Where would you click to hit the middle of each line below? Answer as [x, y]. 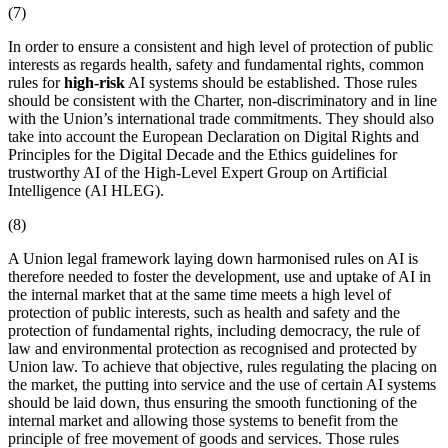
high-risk [94, 82]
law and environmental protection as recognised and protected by [212, 348]
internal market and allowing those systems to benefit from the [203, 420]
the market [41, 384]
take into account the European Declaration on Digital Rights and [213, 136]
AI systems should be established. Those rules [271, 82]
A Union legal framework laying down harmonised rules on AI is [213, 258]
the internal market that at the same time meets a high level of [199, 294]
